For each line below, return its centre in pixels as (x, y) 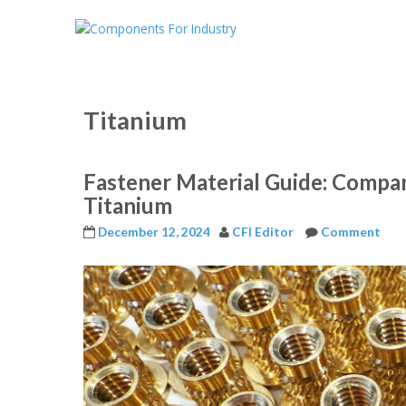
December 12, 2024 (154, 232)
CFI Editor (263, 232)
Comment (351, 232)
